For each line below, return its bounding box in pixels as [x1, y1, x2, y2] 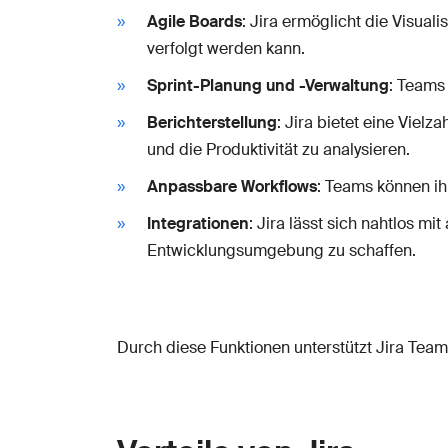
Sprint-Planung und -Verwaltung [147, 74, 389, 96]
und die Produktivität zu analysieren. [147, 138, 410, 160]
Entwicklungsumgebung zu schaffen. [147, 239, 416, 261]
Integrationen [147, 212, 249, 234]
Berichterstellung [147, 111, 277, 133]
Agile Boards [147, 10, 242, 32]
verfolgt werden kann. [147, 37, 305, 59]
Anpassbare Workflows [147, 175, 317, 197]
